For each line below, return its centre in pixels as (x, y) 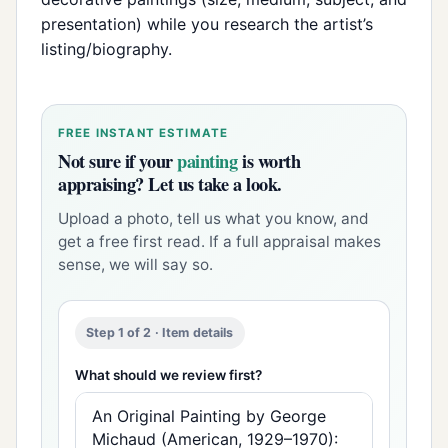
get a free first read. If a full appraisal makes (219, 241)
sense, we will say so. (135, 264)
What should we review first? (168, 374)
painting (207, 160)
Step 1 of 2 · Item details (160, 333)
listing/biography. (106, 48)
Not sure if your (118, 160)
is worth (269, 160)
